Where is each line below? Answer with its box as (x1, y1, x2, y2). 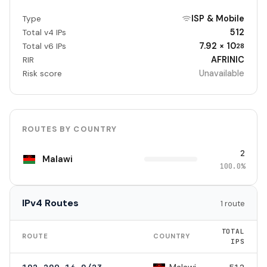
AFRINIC (211, 54, 245, 66)
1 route (221, 198, 245, 209)
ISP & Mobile (191, 13, 245, 24)
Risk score (22, 69, 62, 79)
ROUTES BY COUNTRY (22, 124, 117, 135)
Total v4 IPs (22, 27, 66, 38)
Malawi (42, 153, 73, 165)
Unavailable (199, 68, 245, 79)
